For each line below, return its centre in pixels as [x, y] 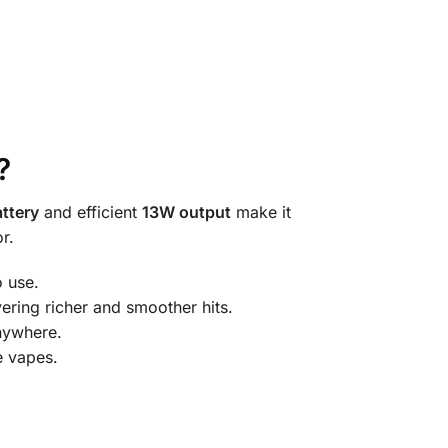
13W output [186, 212]
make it [260, 212]
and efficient [90, 212]
